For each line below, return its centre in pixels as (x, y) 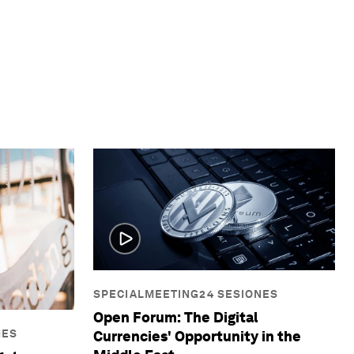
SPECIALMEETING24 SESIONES (186, 294)
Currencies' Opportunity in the (197, 336)
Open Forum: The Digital (176, 317)
